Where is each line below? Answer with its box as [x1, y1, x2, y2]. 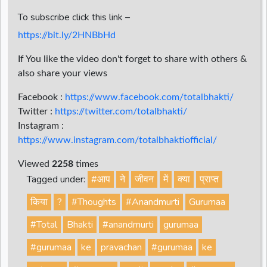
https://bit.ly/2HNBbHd [18, 30, 116, 41]
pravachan [101, 241, 142, 254]
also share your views [18, 69, 107, 79]
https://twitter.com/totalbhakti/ [55, 107, 187, 117]
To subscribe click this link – [18, 11, 130, 24]
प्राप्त [200, 173, 219, 187]
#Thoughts [72, 195, 116, 209]
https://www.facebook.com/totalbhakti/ [65, 92, 234, 103]
